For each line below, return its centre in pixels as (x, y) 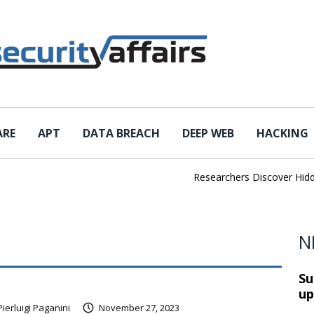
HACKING (282, 133)
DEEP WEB (208, 133)
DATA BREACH (121, 133)
